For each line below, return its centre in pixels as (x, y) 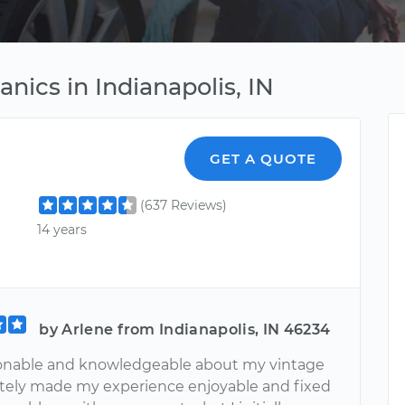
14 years (62, 230)
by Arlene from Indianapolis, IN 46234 (185, 330)
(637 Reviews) (184, 205)
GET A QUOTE (264, 159)
